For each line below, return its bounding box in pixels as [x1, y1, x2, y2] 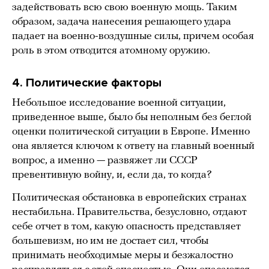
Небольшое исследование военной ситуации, [12, 97, 226, 109]
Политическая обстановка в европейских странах [12, 192, 247, 204]
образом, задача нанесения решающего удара [12, 16, 231, 28]
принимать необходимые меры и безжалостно [12, 250, 233, 262]
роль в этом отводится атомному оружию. [12, 45, 210, 57]
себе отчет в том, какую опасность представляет [12, 221, 241, 233]
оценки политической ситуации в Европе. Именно [12, 126, 250, 138]
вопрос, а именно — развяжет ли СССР [12, 155, 198, 167]
